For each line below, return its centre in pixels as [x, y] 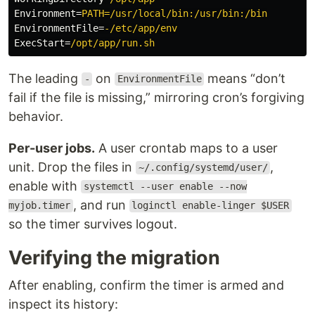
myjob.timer [39, 206]
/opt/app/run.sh [112, 43]
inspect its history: [63, 304]
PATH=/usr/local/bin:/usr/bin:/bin [174, 13]
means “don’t [245, 78]
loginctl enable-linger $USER [211, 206]
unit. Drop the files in [72, 167]
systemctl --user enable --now [165, 187]
